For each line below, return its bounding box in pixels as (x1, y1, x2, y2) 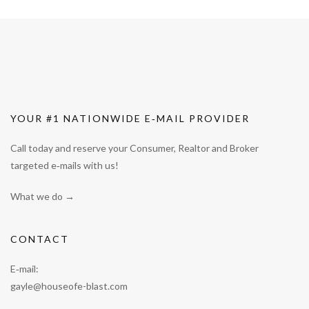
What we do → (10, 190, 74, 202)
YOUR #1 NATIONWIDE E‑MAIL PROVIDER (10, 112, 250, 124)
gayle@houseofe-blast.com (10, 280, 128, 292)
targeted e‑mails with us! (10, 159, 119, 171)
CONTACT (10, 233, 69, 245)
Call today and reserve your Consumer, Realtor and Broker (10, 142, 259, 154)
